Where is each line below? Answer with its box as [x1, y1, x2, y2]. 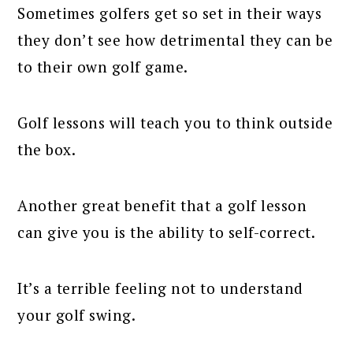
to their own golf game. [17, 56, 188, 76]
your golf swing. [17, 304, 136, 325]
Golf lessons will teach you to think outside [17, 112, 333, 132]
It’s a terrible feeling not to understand [17, 277, 303, 298]
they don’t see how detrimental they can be [17, 29, 333, 50]
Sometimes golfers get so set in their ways [17, 2, 322, 23]
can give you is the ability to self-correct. [17, 221, 316, 242]
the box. [17, 139, 76, 159]
